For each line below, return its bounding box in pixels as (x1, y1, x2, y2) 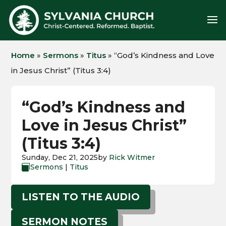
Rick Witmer (108, 153, 155, 162)
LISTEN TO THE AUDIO (22, 191, 140, 203)
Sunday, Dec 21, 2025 (21, 153, 98, 162)
